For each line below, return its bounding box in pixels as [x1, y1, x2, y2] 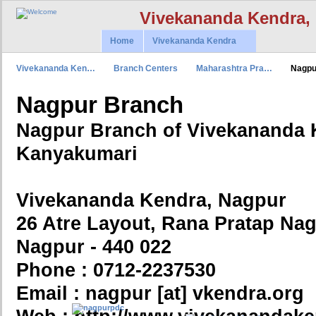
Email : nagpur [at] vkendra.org [16, 282, 304, 304]
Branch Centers [114, 63, 178, 73]
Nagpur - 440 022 [16, 236, 171, 257]
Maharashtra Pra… [196, 63, 272, 73]
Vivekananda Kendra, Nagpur [16, 189, 286, 211]
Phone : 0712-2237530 [16, 259, 216, 281]
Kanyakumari [16, 142, 138, 164]
